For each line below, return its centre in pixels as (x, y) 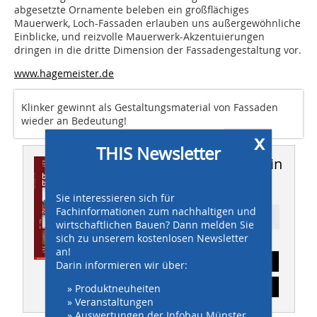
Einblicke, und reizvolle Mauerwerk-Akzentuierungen (139, 37)
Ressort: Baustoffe (199, 217)
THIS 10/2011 (168, 189)
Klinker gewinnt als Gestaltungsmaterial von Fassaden (150, 108)
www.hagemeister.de (64, 74)
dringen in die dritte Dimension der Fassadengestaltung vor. (158, 50)
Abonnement (199, 262)
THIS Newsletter (158, 153)
